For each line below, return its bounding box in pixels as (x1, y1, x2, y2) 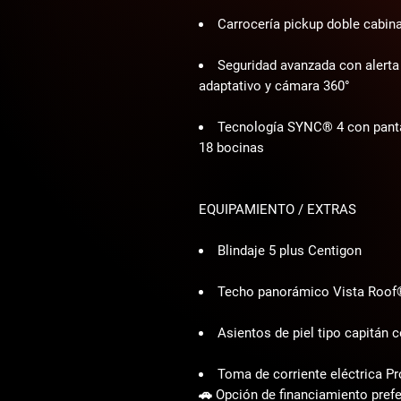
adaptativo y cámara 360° (199, 78, 350, 94)
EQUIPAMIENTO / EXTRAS (199, 201, 356, 218)
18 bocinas (199, 140, 264, 156)
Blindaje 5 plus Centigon (218, 243, 362, 259)
